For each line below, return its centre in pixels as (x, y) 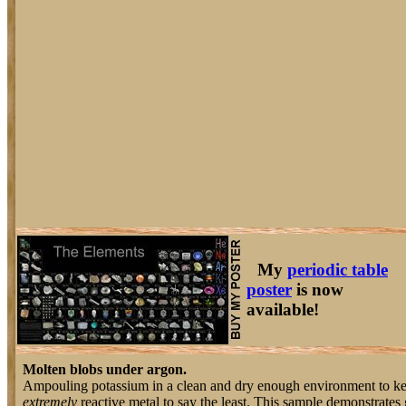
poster (269, 290)
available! (283, 309)
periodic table (338, 270)
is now (318, 290)
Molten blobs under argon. (105, 369)
